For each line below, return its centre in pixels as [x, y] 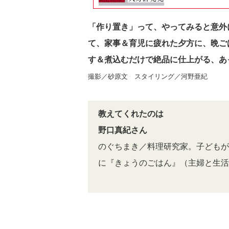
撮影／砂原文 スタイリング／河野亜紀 [148, 76]
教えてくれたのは [131, 114]
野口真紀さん [123, 130]
